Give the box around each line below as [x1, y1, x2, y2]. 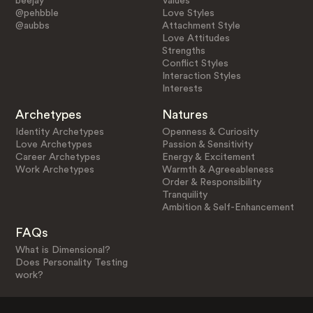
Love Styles [162, 8, 215, 18]
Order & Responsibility [162, 177, 262, 187]
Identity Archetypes [15, 126, 104, 137]
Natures [162, 108, 209, 121]
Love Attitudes [162, 33, 231, 43]
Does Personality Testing [15, 258, 128, 268]
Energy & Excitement [162, 152, 256, 162]
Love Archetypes [15, 139, 92, 150]
